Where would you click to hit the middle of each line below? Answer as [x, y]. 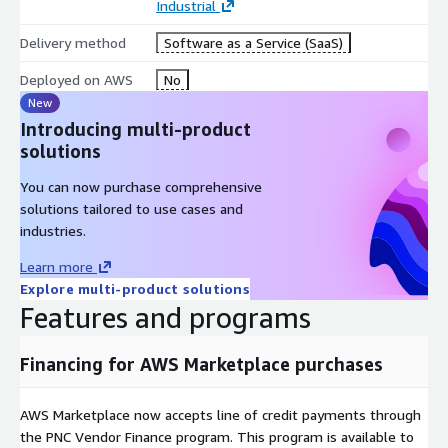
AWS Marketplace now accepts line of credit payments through [220, 414]
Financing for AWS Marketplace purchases [201, 363]
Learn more [56, 266]
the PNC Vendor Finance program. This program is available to [217, 436]
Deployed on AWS [76, 79]
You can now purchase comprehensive [141, 186]
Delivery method [73, 42]
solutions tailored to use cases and [131, 208]
